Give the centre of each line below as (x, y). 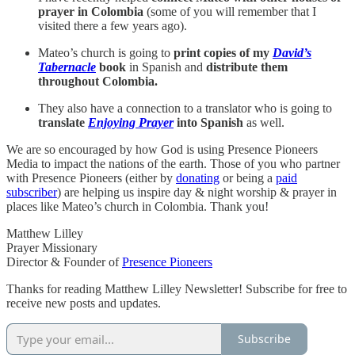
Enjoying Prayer (131, 122)
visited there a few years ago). (113, 25)
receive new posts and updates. (84, 303)
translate (63, 122)
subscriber (32, 192)
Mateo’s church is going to (106, 52)
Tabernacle (67, 67)
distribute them (247, 67)
